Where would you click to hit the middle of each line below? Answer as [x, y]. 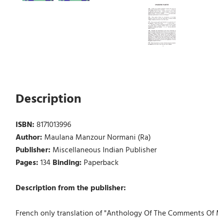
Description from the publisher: [71, 188]
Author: [30, 137]
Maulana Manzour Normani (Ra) [97, 137]
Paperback [101, 163]
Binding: [68, 163]
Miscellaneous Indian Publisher [104, 150]
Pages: [28, 163]
